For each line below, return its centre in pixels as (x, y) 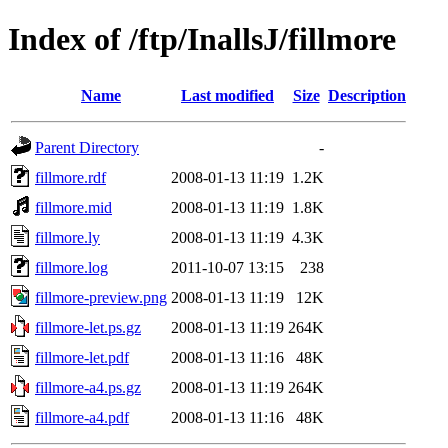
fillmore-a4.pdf (82, 417)
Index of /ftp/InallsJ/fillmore (202, 39)
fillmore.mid (73, 207)
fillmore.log (71, 267)
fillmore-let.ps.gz (88, 327)
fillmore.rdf (70, 177)
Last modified (227, 95)
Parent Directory (87, 147)
